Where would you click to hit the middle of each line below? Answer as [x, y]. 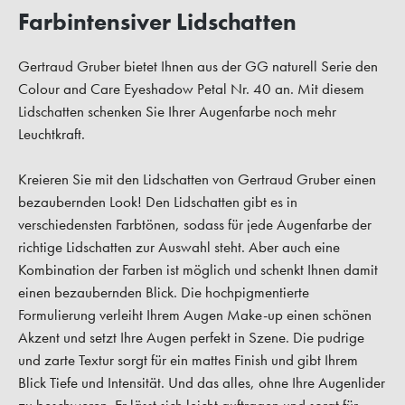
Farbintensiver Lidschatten [157, 22]
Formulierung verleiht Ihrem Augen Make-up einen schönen [195, 315]
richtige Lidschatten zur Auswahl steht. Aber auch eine [179, 247]
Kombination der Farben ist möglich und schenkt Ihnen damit [198, 270]
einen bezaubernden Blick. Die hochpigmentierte [164, 292]
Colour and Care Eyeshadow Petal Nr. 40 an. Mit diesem [191, 89]
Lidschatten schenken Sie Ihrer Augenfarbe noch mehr [177, 112]
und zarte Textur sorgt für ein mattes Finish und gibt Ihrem [188, 360]
